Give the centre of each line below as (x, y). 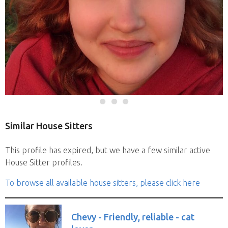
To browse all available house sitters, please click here (103, 182)
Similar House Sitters (49, 125)
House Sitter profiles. (44, 162)
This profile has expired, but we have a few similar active (108, 150)
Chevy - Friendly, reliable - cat (133, 217)
